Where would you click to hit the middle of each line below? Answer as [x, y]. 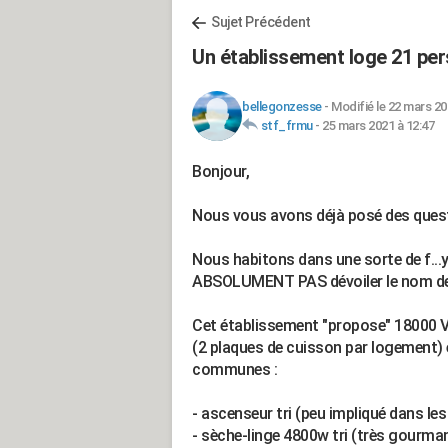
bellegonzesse [282, 106]
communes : [234, 369]
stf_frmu [286, 125]
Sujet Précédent [261, 22]
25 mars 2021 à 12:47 [378, 125]
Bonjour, [220, 171]
